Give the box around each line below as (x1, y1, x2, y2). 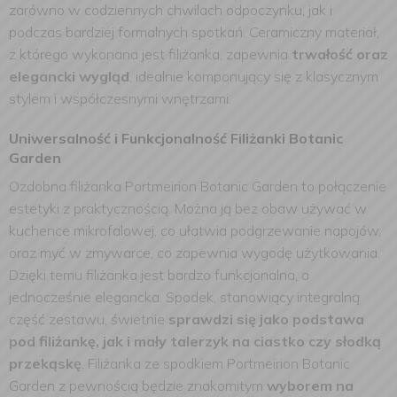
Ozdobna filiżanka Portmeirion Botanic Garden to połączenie (9, 177, 386, 195)
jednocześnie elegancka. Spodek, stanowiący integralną (9, 288, 360, 306)
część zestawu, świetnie (9, 310, 168, 328)
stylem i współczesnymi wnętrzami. (9, 90, 231, 107)
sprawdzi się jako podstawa (168, 310, 364, 328)
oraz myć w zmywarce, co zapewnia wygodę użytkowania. (9, 244, 380, 261)
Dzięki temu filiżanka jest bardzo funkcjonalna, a (9, 266, 309, 284)
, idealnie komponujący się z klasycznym (129, 67, 378, 85)
